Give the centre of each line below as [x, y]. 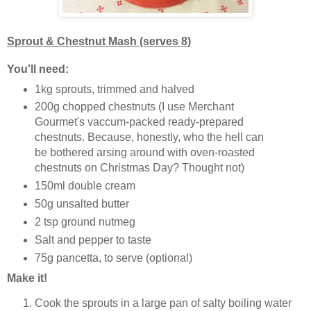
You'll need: [38, 69]
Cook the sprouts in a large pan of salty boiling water [163, 303]
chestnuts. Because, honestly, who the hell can [149, 137]
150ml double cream [85, 186]
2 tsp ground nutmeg [85, 222]
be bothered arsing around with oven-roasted [144, 153]
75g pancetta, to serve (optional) [113, 258]
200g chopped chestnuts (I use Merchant [134, 107]
